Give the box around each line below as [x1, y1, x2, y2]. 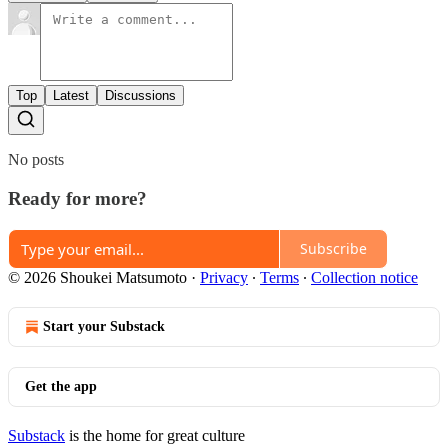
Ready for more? [8, 187, 147, 209]
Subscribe [300, 239, 367, 259]
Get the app [25, 378, 97, 394]
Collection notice [311, 268, 418, 286]
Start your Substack [43, 318, 165, 334]
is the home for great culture [65, 426, 245, 444]
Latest [53, 88, 89, 104]
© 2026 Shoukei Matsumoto [8, 268, 187, 286]
